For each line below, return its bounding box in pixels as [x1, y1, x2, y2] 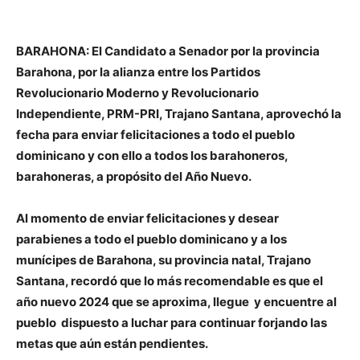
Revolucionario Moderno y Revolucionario [16, 85, 259, 101]
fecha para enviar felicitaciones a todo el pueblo [16, 127, 295, 143]
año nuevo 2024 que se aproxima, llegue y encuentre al [16, 294, 337, 310]
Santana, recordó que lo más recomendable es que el [16, 273, 323, 289]
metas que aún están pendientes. [16, 336, 208, 352]
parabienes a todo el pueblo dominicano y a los [16, 231, 287, 247]
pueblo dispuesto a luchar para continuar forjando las [16, 315, 327, 331]
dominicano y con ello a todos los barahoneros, [16, 148, 288, 164]
